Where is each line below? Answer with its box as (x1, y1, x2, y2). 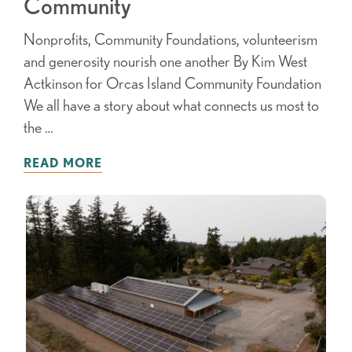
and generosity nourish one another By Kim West (24, 52, 307, 71)
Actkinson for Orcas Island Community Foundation (24, 74, 321, 93)
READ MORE (24, 156, 102, 170)
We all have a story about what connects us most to (24, 96, 319, 115)
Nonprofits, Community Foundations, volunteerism (24, 30, 317, 49)
